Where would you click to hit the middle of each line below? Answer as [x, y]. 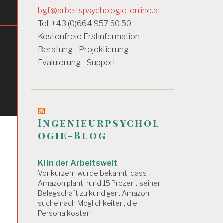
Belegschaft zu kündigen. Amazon [94, 193]
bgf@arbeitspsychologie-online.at [99, 11]
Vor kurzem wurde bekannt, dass [92, 173]
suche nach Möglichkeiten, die [88, 203]
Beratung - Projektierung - [86, 50]
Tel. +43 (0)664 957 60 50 [85, 24]
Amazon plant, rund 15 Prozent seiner [99, 183]
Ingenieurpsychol [99, 122]
